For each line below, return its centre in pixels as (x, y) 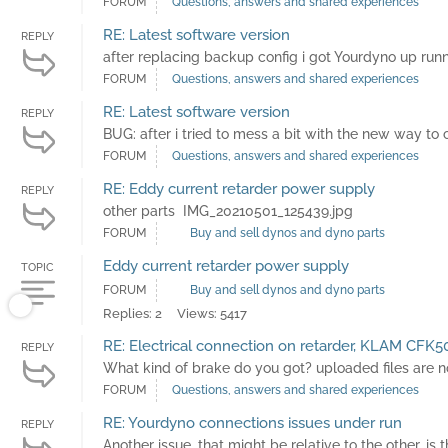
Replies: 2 (132, 314)
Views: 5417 (212, 314)
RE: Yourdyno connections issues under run (252, 423)
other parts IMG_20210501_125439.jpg (228, 211)
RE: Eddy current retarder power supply (239, 189)
